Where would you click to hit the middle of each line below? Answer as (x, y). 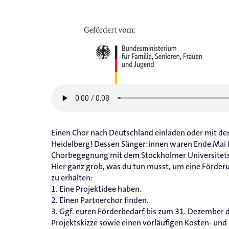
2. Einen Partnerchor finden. (100, 200)
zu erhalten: (72, 178)
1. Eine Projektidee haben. (96, 189)
